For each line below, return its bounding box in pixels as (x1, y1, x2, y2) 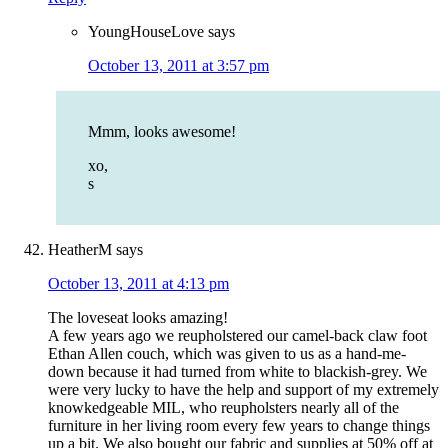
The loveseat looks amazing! (48, 309, 228, 327)
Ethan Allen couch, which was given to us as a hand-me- (48, 345, 406, 363)
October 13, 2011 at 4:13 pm (48, 275, 229, 293)
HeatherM (48, 241, 112, 259)
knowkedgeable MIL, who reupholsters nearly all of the (48, 399, 399, 417)
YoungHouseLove (88, 23, 204, 41)
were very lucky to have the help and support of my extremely (48, 381, 439, 399)
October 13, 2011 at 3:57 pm (88, 57, 269, 75)
